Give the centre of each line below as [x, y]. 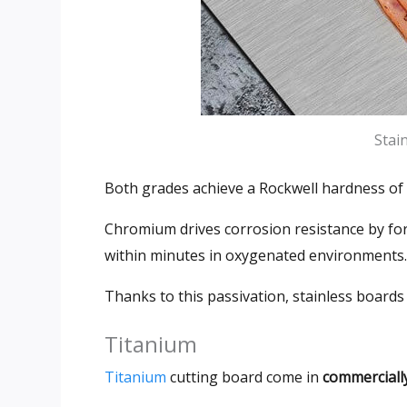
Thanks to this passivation [195, 296]
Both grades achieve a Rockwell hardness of [254, 188]
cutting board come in [244, 377]
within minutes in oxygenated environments [254, 255]
